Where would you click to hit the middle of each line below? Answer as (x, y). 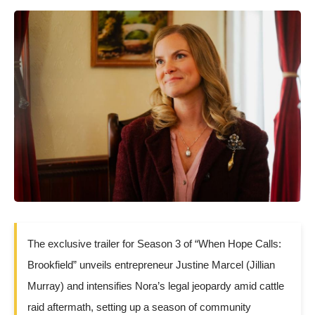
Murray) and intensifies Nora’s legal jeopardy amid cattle (156, 285)
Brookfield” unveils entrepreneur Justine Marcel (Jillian (151, 264)
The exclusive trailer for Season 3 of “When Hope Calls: (154, 243)
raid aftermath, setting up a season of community (139, 307)
